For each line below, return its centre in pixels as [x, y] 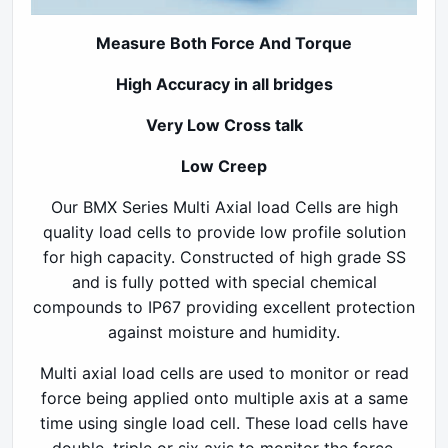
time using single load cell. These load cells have [224, 423]
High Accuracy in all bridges [224, 84]
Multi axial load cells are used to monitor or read [224, 373]
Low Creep [224, 166]
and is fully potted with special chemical [224, 282]
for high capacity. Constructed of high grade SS [224, 257]
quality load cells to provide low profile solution [224, 232]
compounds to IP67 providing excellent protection [224, 307]
